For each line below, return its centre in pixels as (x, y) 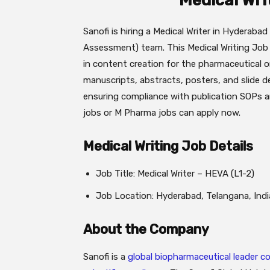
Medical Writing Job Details (168, 146)
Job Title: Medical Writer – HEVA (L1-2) (175, 174)
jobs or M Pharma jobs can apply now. (162, 113)
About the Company (146, 229)
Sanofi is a (105, 257)
